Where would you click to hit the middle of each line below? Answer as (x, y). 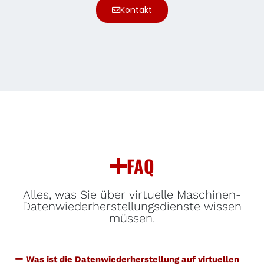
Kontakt (136, 10)
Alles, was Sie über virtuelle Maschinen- (132, 194)
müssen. (132, 218)
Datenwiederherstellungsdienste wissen (132, 206)
